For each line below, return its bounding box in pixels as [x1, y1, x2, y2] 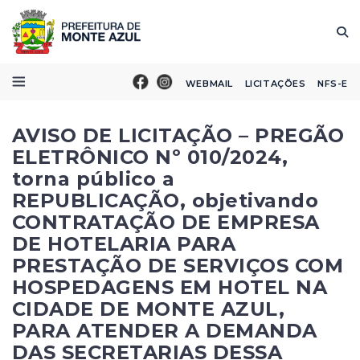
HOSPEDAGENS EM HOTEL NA [12, 276, 328, 299]
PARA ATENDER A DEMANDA [12, 319, 317, 342]
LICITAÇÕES [244, 77, 306, 89]
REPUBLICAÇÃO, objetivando [12, 189, 319, 212]
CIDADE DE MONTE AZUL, [12, 297, 285, 321]
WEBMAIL [185, 77, 233, 89]
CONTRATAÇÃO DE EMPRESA [12, 211, 320, 234]
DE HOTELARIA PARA [12, 232, 236, 256]
